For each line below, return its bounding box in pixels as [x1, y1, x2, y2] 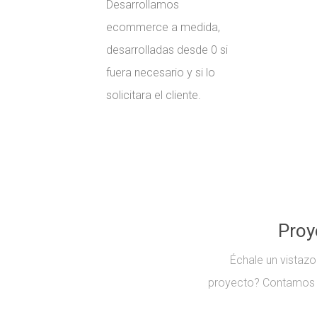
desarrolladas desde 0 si [106, 43, 228, 57]
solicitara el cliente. [106, 88, 201, 103]
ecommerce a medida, [106, 21, 220, 35]
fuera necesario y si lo [106, 66, 215, 80]
